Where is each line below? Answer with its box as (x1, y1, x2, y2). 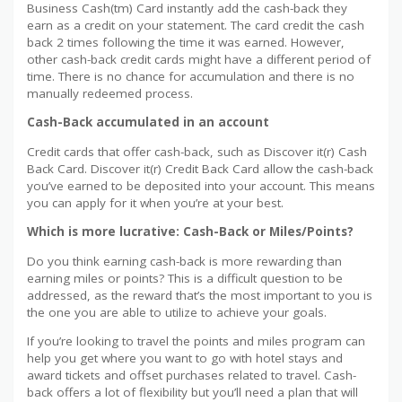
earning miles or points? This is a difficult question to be (27, 269, 343, 286)
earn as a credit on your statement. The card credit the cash (27, 16, 364, 33)
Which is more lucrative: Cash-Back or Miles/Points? (27, 223, 354, 240)
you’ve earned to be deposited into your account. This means (27, 177, 375, 194)
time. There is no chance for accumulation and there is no (27, 67, 354, 84)
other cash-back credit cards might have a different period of (27, 50, 371, 67)
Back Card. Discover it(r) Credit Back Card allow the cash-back (27, 160, 373, 177)
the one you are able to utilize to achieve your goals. (27, 303, 327, 320)
